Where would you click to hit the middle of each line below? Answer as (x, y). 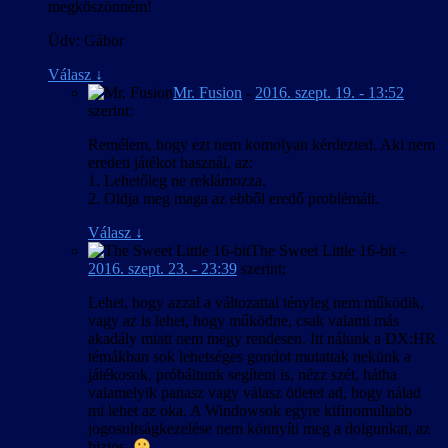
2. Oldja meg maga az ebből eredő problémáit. (233, 198)
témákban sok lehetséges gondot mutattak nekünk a (249, 356)
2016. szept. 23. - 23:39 (162, 268)
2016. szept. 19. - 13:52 (329, 92)
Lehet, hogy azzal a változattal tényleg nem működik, (256, 302)
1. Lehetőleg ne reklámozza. (177, 180)
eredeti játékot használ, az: (170, 162)
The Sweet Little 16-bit (323, 250)
